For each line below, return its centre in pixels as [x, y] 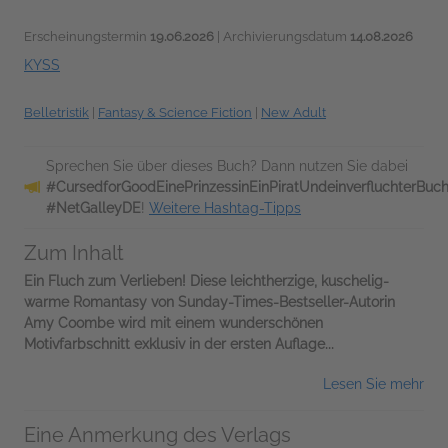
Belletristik [56, 112]
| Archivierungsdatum [282, 36]
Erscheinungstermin [87, 36]
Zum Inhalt [74, 252]
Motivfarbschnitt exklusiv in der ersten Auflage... [179, 343]
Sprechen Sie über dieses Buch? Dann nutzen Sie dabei [227, 165]
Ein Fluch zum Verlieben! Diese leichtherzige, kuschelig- [206, 280]
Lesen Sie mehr [373, 383]
